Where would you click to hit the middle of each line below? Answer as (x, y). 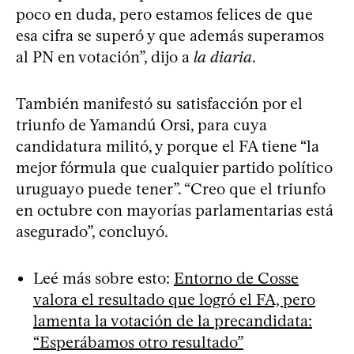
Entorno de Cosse (236, 278)
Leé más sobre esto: (104, 278)
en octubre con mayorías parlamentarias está (175, 210)
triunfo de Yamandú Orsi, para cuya (141, 124)
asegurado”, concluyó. (92, 231)
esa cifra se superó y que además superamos (170, 35)
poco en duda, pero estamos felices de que (164, 14)
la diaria (223, 56)
